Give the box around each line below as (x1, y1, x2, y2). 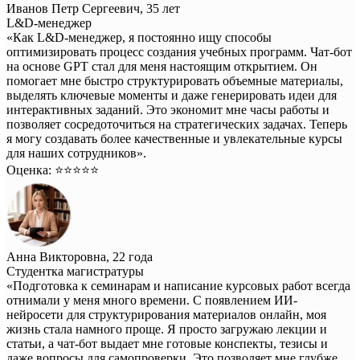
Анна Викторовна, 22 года (6, 250, 153, 264)
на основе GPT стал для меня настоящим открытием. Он (6, 59, 317, 74)
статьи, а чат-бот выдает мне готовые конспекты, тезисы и (6, 337, 328, 351)
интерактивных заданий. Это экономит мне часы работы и (6, 103, 329, 117)
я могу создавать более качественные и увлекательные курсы (6, 132, 342, 146)
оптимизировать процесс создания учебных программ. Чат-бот (6, 45, 352, 59)
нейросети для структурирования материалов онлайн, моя (6, 308, 326, 322)
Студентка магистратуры (6, 264, 144, 279)
